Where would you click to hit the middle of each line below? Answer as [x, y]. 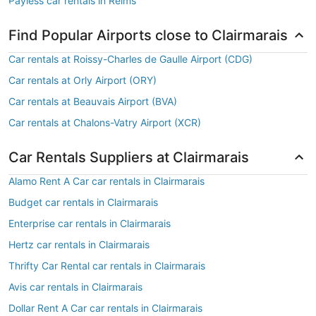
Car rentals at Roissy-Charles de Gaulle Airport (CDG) [130, 59]
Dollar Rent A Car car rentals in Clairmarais [105, 308]
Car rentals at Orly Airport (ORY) [83, 80]
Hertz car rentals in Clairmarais [79, 244]
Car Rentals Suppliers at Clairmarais [129, 157]
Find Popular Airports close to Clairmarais [148, 35]
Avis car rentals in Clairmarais [75, 287]
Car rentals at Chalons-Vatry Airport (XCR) [105, 122]
